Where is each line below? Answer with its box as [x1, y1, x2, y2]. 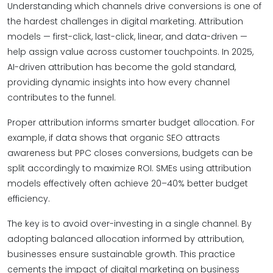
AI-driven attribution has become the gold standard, [7, 61, 236, 73]
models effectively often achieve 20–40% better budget [7, 177, 248, 190]
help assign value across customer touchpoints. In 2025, [7, 46, 253, 58]
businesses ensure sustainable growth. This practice [7, 248, 235, 260]
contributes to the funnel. [7, 91, 116, 104]
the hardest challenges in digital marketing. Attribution [7, 15, 243, 27]
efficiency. [7, 193, 50, 205]
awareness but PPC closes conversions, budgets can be [7, 147, 253, 159]
